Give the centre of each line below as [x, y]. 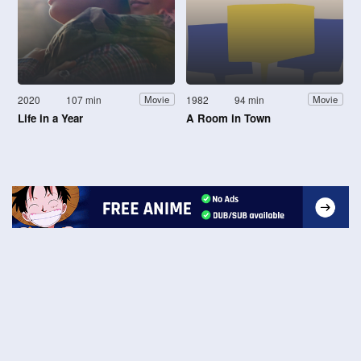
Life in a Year [50, 118]
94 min [250, 99]
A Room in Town [228, 118]
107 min [84, 99]
